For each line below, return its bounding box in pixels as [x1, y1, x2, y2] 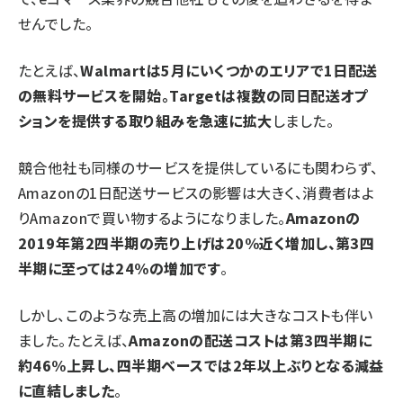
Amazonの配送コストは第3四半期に [129, 329, 372, 351]
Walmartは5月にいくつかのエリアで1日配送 [80, 59, 378, 81]
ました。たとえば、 [18, 329, 130, 351]
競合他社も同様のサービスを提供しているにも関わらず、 [18, 157, 379, 178]
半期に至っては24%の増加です [18, 257, 221, 279]
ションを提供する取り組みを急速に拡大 [18, 110, 273, 131]
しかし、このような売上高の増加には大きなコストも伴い [18, 304, 373, 326]
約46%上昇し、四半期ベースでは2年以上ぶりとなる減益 [18, 354, 384, 376]
